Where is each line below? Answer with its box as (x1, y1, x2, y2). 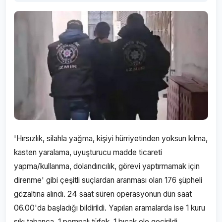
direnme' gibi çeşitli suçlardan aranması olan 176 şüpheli (14, 175, 202, 185)
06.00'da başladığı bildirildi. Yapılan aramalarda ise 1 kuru (14, 203, 205, 213)
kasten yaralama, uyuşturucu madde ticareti (14, 148, 162, 157)
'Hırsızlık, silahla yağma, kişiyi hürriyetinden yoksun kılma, (14, 134, 208, 143)
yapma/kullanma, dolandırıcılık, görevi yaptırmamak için (14, 162, 200, 171)
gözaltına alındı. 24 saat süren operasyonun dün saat (14, 189, 192, 199)
